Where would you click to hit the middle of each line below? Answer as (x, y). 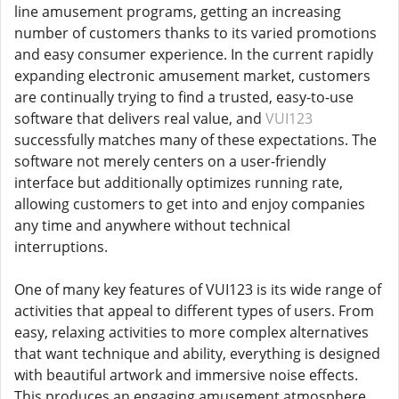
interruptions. (61, 247)
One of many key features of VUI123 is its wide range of (198, 289)
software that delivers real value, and (140, 118)
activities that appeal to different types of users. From (194, 311)
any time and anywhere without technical (152, 225)
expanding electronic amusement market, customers (192, 76)
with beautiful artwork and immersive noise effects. (186, 375)
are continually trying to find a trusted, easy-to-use (184, 97)
